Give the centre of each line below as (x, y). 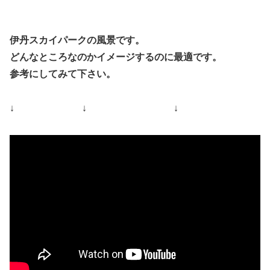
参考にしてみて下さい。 (63, 74)
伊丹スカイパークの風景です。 (77, 40)
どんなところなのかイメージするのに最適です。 (116, 57)
